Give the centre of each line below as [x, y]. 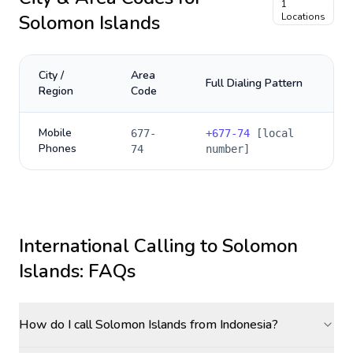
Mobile [55, 133]
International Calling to [121, 246]
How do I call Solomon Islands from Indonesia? [149, 325]
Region [56, 91]
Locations [303, 17]
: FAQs [108, 271]
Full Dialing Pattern [254, 83]
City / [51, 75]
